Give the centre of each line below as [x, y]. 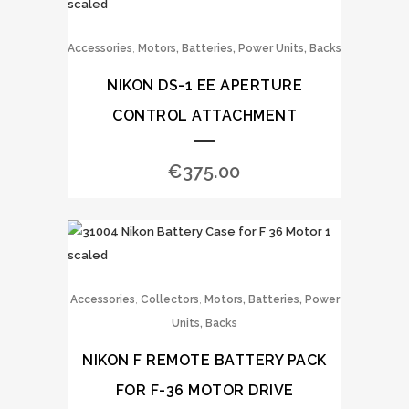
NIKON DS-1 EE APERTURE [204, 85]
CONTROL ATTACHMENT [204, 115]
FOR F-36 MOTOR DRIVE [204, 390]
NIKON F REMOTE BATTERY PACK [204, 360]
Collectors [169, 299]
